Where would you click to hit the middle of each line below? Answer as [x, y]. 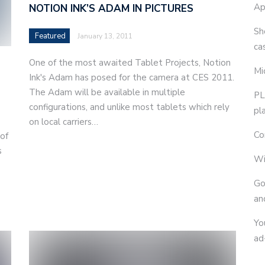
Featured [50, 36]
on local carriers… [64, 122]
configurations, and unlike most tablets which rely [129, 107]
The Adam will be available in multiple [107, 92]
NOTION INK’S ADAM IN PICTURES [111, 8]
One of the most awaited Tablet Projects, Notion [130, 62]
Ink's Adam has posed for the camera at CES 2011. [132, 77]
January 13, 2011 [105, 36]
